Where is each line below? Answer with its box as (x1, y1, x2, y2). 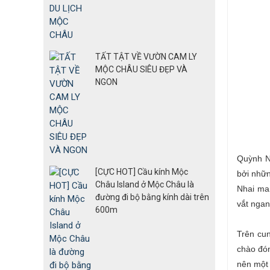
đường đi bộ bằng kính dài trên (95, 192, 209, 202)
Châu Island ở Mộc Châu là (95, 180, 194, 190)
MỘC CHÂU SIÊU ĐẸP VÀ (95, 64, 187, 75)
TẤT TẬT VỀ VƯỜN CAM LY (95, 52, 197, 62)
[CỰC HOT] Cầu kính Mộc (95, 167, 188, 177)
